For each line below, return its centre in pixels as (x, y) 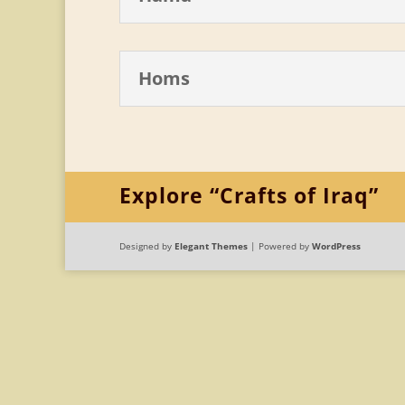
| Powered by (280, 245)
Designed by (147, 245)
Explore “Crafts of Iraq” (249, 195)
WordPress (336, 245)
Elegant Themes (211, 245)
